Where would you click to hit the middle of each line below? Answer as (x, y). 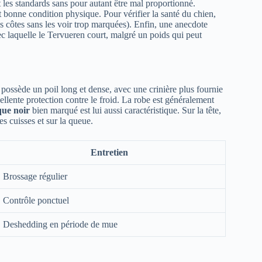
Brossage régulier (35, 177)
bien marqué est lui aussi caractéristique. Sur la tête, (125, 111)
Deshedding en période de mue (60, 225)
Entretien (109, 153)
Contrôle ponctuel (36, 201)
